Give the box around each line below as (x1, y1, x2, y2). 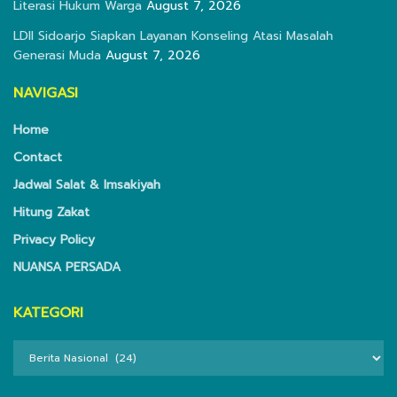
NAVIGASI (13, 82, 78, 105)
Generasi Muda (13, 46, 101, 66)
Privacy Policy (13, 230, 95, 250)
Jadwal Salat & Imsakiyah (13, 175, 160, 195)
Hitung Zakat (13, 203, 90, 222)
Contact (13, 148, 62, 167)
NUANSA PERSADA (13, 258, 121, 277)
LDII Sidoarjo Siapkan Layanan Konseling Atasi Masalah (13, 27, 333, 46)
